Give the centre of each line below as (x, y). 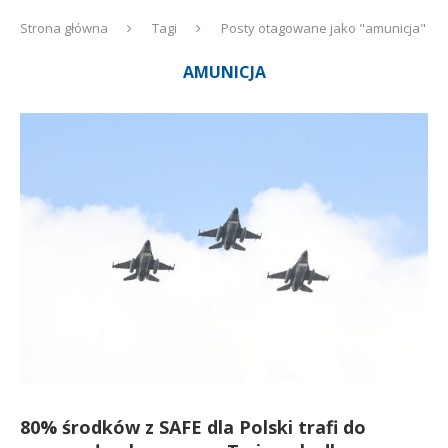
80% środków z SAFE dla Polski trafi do (193, 427)
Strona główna (64, 28)
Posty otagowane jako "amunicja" (323, 28)
